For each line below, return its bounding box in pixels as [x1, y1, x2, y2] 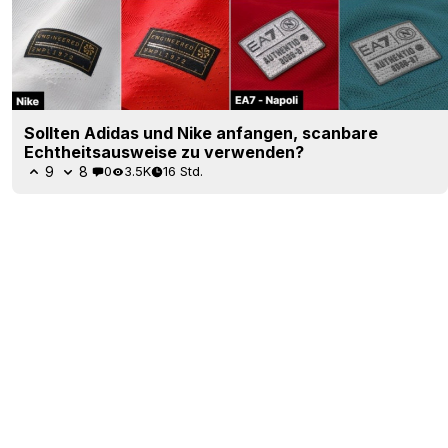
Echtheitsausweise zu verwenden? [24, 141, 304, 162]
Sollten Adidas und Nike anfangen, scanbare [24, 122, 378, 143]
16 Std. [163, 163, 203, 180]
